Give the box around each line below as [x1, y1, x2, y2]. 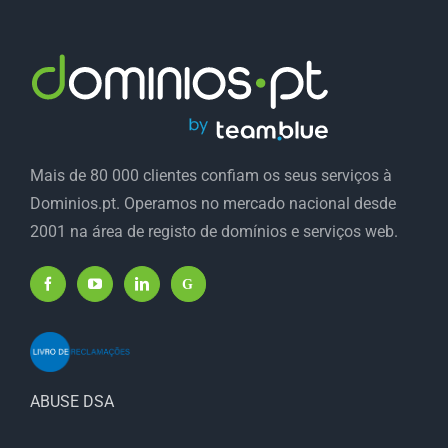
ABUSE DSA [30, 392, 114, 412]
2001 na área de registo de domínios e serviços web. [30, 222, 398, 242]
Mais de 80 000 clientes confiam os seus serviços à [30, 166, 392, 186]
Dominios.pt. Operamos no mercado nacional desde [30, 194, 396, 214]
